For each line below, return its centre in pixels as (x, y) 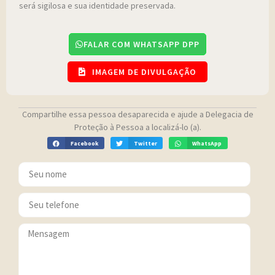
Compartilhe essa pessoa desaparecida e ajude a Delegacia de (137, 114)
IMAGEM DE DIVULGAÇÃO (144, 72)
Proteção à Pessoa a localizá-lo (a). (137, 127)
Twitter (145, 143)
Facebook (84, 143)
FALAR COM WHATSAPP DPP (141, 45)
